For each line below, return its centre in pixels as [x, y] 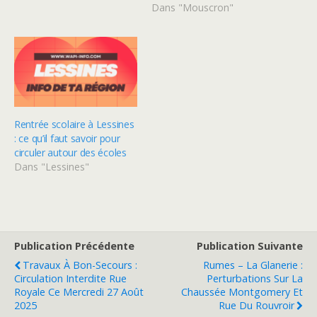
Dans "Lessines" [52, 167]
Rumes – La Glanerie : [253, 265]
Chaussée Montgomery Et [242, 292]
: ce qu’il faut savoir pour [67, 139]
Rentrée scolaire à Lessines [74, 125]
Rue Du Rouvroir [257, 306]
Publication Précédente [74, 246]
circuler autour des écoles [70, 153]
